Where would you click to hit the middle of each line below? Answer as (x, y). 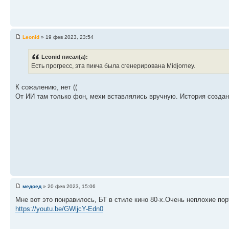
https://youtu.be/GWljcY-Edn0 (59, 209)
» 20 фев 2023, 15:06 (68, 186)
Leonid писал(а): (65, 57)
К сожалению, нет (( (46, 87)
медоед (32, 186)
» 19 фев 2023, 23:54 (66, 37)
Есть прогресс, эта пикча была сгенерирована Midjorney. (113, 66)
